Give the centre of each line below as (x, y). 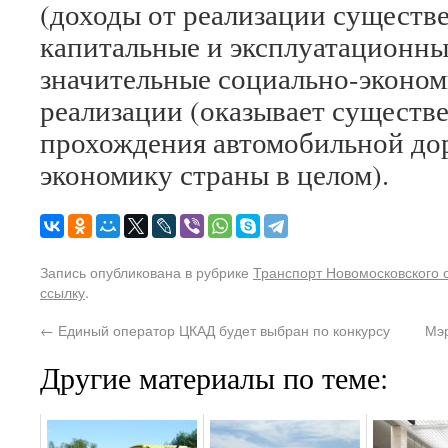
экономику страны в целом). (214, 174)
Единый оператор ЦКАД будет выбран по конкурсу (222, 329)
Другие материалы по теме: (214, 377)
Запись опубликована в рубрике (146, 271)
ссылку (62, 291)
